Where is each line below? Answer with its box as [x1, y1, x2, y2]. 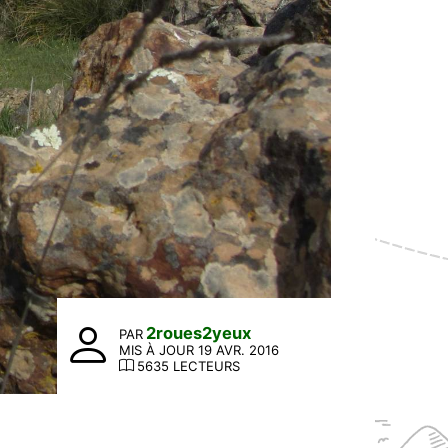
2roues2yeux [146, 323, 252, 344]
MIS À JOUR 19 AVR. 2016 [119, 342, 280, 359]
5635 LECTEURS [137, 358, 241, 375]
